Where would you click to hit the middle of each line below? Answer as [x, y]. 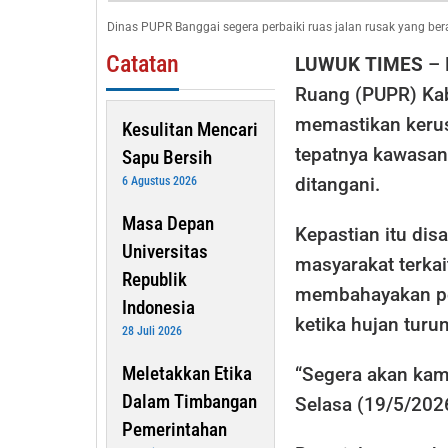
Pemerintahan [174, 429]
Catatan [142, 63]
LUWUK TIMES [358, 64]
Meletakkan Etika [187, 373]
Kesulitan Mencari [190, 129]
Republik [154, 279]
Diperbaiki [387, 121]
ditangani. [337, 184]
